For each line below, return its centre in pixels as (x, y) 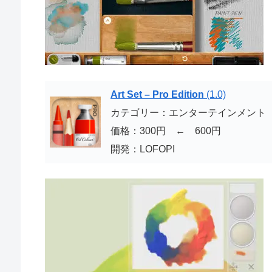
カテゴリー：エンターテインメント (188, 112)
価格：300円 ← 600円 (166, 131)
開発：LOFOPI (143, 149)
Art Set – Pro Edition (157, 94)
